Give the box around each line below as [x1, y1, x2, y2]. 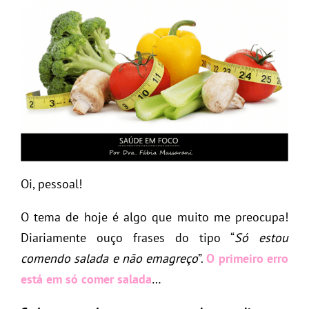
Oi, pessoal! [21, 175, 82, 192]
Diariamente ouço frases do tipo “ [21, 229, 235, 246]
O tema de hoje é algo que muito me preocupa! [21, 208, 288, 225]
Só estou [235, 229, 288, 246]
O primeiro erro [206, 250, 289, 266]
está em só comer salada [21, 270, 152, 287]
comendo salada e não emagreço [21, 250, 199, 266]
